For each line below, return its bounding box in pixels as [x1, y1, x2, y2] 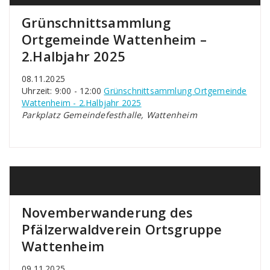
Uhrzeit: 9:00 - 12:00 [22, 85, 104, 96]
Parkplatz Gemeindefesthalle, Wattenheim [22, 109, 197, 121]
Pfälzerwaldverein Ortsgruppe [22, 220, 222, 238]
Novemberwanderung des [22, 203, 193, 221]
